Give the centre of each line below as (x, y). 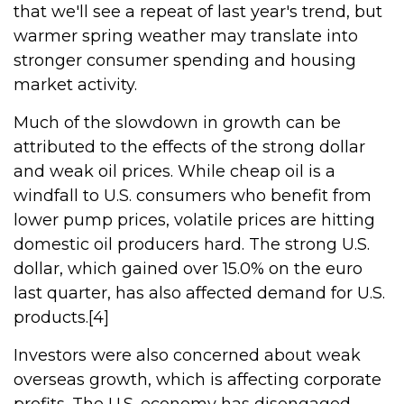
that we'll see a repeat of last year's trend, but (198, 12)
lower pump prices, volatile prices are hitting (194, 220)
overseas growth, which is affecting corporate (197, 380)
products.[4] (61, 317)
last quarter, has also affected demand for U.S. (199, 293)
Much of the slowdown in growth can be (177, 123)
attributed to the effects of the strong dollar (189, 147)
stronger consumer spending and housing (185, 60)
